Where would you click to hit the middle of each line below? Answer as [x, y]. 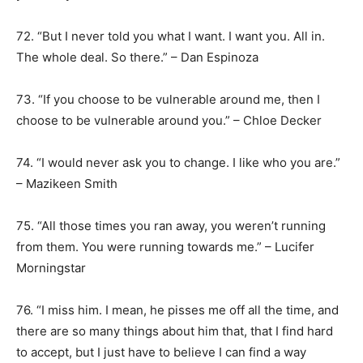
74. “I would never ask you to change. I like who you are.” [178, 162]
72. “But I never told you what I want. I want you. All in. [171, 36]
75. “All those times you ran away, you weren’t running [171, 226]
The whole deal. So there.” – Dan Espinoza [137, 57]
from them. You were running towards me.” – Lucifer [165, 247]
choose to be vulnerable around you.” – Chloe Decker [169, 120]
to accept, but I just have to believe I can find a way [161, 352]
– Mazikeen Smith [68, 184]
